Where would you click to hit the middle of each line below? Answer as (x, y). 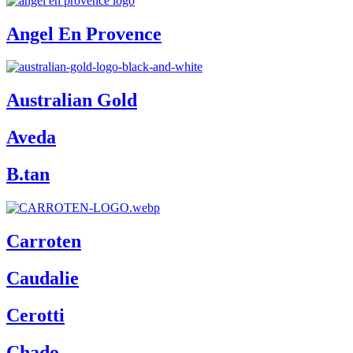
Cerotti (35, 315)
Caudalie (43, 278)
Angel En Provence (84, 33)
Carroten (44, 241)
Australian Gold (72, 100)
